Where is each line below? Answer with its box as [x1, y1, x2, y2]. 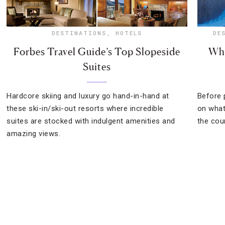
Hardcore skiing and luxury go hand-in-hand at [7, 91, 169, 100]
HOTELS [116, 29, 143, 37]
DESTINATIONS [52, 29, 107, 37]
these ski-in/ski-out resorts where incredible [7, 104, 164, 113]
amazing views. [7, 129, 61, 138]
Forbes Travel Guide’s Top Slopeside [14, 46, 181, 58]
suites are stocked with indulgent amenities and [7, 117, 175, 126]
